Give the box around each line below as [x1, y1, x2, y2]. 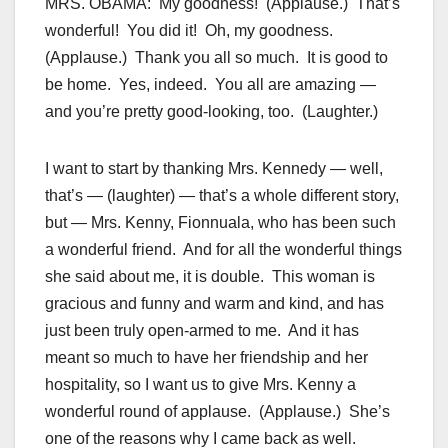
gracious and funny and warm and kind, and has [45, 295, 384, 313]
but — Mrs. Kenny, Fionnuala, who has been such [45, 214, 396, 232]
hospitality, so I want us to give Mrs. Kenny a [45, 376, 356, 394]
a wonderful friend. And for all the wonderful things [45, 241, 402, 259]
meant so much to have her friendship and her [45, 349, 368, 367]
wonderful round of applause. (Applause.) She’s [45, 403, 390, 421]
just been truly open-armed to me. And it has [45, 322, 359, 340]
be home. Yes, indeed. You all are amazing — [45, 76, 376, 94]
